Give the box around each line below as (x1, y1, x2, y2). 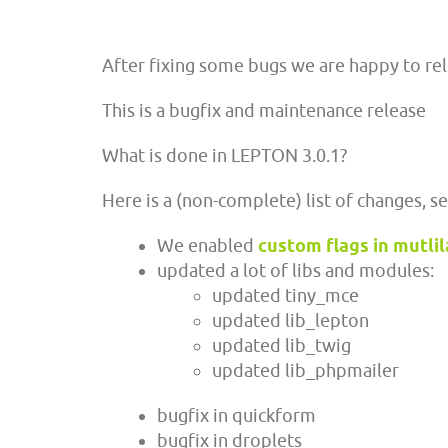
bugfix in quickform (157, 405, 316, 426)
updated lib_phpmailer (212, 360, 399, 381)
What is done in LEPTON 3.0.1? (102, 145, 347, 166)
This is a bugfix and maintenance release (102, 100, 426, 121)
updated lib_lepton (212, 310, 369, 331)
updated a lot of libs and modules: (157, 260, 434, 281)
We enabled (157, 235, 258, 256)
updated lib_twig (212, 335, 351, 356)
